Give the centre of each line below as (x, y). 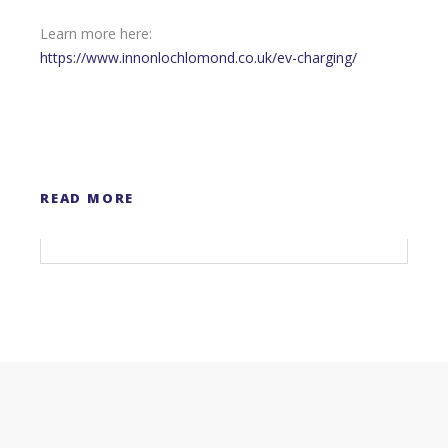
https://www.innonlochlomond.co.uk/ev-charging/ (198, 58)
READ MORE (87, 198)
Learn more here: (96, 34)
